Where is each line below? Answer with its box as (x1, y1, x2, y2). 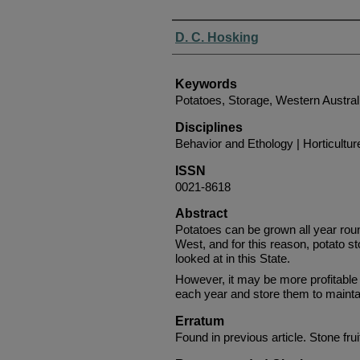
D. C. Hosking (175, 30, 259, 44)
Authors (172, 22, 227, 42)
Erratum (175, 313, 224, 328)
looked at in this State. (175, 251, 290, 265)
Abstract (175, 206, 227, 220)
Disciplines (175, 120, 243, 134)
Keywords (175, 76, 237, 91)
